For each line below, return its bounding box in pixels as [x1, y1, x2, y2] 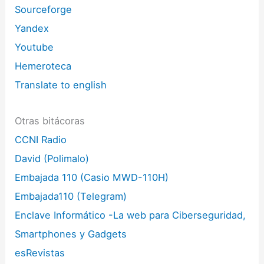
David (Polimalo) [15, 153, 90, 164]
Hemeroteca [15, 60, 72, 72]
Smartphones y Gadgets [15, 228, 127, 240]
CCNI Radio [15, 134, 67, 146]
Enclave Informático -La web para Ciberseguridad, [15, 209, 246, 221]
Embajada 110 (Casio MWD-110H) [15, 171, 169, 183]
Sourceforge [15, 4, 72, 16]
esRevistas [15, 247, 65, 259]
